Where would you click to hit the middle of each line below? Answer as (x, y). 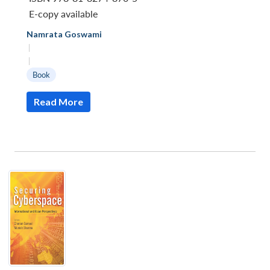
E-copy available (63, 13)
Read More (58, 101)
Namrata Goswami (64, 34)
